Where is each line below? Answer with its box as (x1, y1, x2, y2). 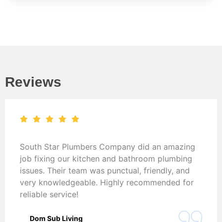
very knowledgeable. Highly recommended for (20, 177, 194, 187)
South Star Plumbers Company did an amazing (20, 141, 195, 152)
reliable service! (20, 189, 78, 199)
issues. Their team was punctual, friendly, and (20, 165, 190, 175)
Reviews (5, 74, 61, 90)
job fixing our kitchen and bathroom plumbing (20, 153, 192, 164)
